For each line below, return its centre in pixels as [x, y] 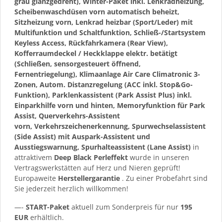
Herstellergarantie [89, 178]
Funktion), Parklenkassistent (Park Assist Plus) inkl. [103, 95]
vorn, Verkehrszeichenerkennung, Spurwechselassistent [110, 126]
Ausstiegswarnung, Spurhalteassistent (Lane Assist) [103, 147]
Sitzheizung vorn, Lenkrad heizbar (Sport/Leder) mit [104, 22]
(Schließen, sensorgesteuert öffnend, [78, 63]
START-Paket [48, 207]
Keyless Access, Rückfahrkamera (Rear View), [91, 43]
